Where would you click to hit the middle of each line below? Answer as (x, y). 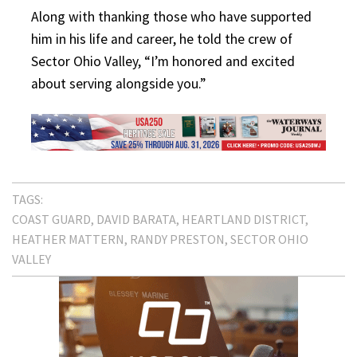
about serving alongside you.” (118, 84)
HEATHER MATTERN (68, 239)
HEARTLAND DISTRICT (243, 219)
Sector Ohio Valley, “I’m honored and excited (163, 61)
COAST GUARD (51, 219)
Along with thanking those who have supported (171, 17)
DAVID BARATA (136, 219)
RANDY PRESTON (177, 239)
